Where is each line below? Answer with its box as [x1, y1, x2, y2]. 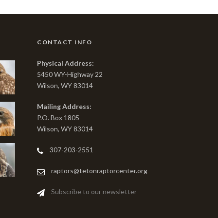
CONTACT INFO [37, 38, 92, 46]
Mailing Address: [37, 102, 91, 111]
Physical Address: [37, 59, 94, 68]
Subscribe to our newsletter [51, 187, 137, 196]
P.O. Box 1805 [37, 113, 79, 122]
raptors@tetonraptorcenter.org [51, 166, 147, 175]
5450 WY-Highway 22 [37, 70, 103, 79]
